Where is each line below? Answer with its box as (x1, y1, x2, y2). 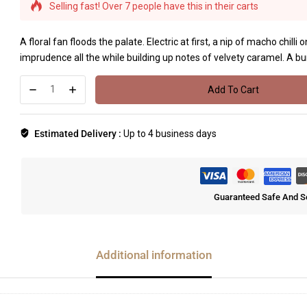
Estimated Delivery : (34, 127, 123, 139)
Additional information (95, 247, 212, 262)
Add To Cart (208, 84, 260, 95)
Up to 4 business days (123, 127, 217, 139)
